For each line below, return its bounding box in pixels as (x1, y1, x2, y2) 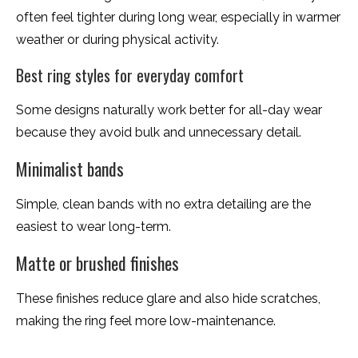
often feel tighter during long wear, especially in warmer (16, 10, 340, 26)
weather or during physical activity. (16, 32, 219, 48)
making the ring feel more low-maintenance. (16, 313, 276, 329)
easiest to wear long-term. (16, 219, 171, 235)
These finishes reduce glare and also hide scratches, (16, 291, 320, 307)
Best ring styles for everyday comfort (16, 63, 244, 88)
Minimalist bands (16, 156, 124, 182)
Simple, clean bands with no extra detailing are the (16, 197, 311, 213)
